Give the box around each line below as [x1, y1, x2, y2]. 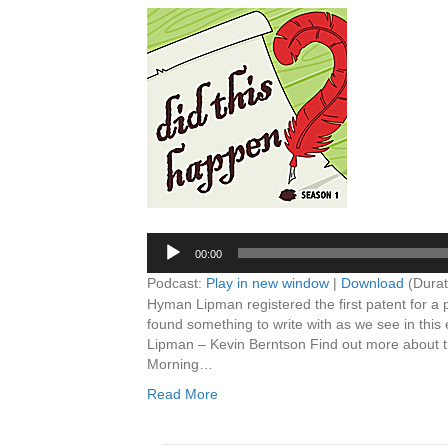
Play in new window [206, 275, 329, 291]
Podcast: [147, 275, 206, 291]
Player [371, 29, 411, 45]
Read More [147, 386, 218, 402]
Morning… [147, 356, 213, 372]
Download [341, 275, 404, 291]
